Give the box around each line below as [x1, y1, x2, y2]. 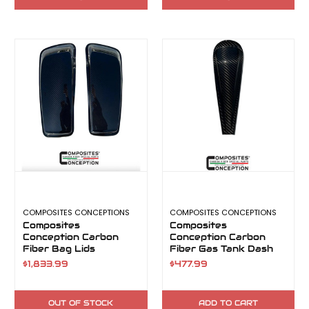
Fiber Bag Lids [22, 243, 95, 255]
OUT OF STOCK [48, 297, 114, 308]
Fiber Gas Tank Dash [170, 243, 274, 255]
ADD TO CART [198, 297, 258, 308]
